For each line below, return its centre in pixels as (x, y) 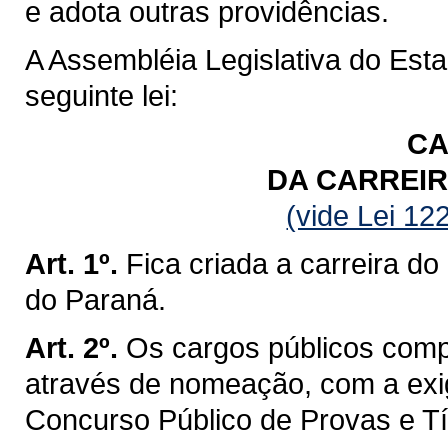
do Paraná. (95, 299)
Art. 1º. (71, 263)
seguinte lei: (101, 95)
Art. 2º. (71, 347)
